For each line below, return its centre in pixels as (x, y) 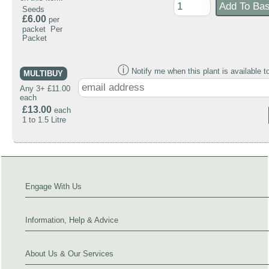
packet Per (42, 29)
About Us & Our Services (69, 254)
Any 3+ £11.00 (45, 89)
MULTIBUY (44, 73)
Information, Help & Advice (72, 220)
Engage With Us (53, 187)
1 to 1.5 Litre (44, 120)
